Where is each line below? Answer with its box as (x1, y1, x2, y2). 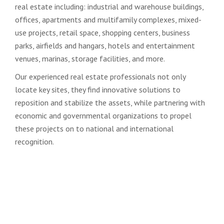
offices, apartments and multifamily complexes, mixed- (15, 14, 201, 25)
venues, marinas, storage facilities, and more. (15, 53, 165, 64)
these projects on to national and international (15, 123, 173, 134)
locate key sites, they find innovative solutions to (15, 84, 180, 95)
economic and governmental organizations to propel (15, 110, 191, 121)
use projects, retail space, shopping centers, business (15, 27, 190, 38)
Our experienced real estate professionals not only (15, 71, 185, 82)
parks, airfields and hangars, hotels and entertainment (15, 40, 195, 51)
